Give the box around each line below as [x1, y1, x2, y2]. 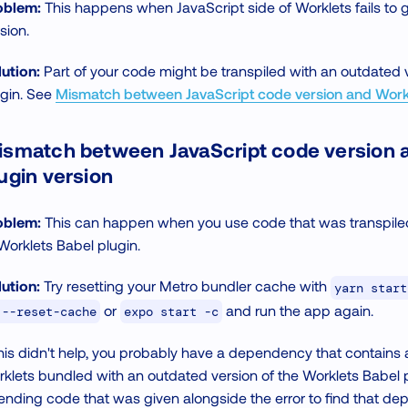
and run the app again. [222, 301, 373, 319]
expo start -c [124, 303, 219, 321]
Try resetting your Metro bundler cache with [40, 277, 331, 295]
